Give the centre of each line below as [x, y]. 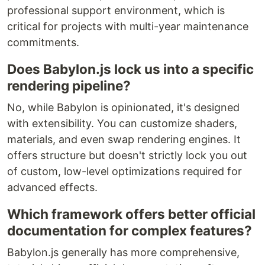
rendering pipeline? [69, 85]
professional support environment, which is [116, 10]
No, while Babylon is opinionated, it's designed [123, 107]
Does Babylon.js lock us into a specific [130, 69]
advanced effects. [52, 187]
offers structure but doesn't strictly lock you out [127, 155]
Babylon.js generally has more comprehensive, [123, 252]
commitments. [43, 42]
